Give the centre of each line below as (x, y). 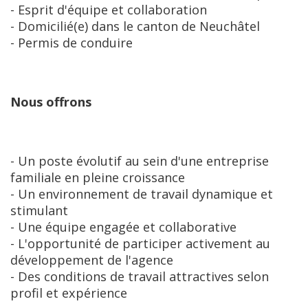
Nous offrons (51, 102)
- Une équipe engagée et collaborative (123, 227)
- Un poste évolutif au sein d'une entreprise (140, 161)
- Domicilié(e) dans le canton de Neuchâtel (135, 26)
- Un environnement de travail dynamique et (142, 194)
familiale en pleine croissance (98, 177)
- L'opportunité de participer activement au (140, 243)
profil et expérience (69, 293)
